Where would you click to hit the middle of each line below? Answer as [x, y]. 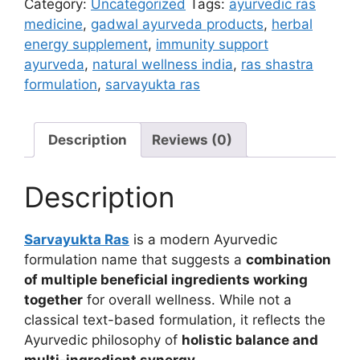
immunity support [212, 44]
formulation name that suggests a [135, 259]
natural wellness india [163, 64]
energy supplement [86, 44]
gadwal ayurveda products [177, 24]
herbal [292, 24]
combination [288, 259]
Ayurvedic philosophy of [103, 340]
